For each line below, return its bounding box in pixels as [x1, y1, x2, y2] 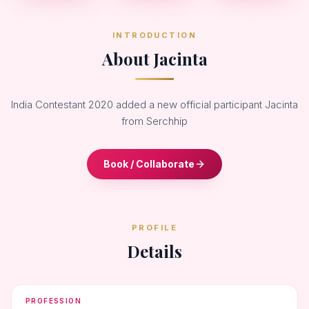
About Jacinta [101, 48, 208, 70]
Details [127, 240, 182, 262]
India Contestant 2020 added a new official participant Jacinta [11, 98, 298, 111]
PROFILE [132, 223, 177, 232]
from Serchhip [121, 114, 188, 128]
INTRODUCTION [112, 30, 197, 40]
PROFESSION [26, 297, 81, 305]
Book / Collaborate [103, 158, 195, 170]
